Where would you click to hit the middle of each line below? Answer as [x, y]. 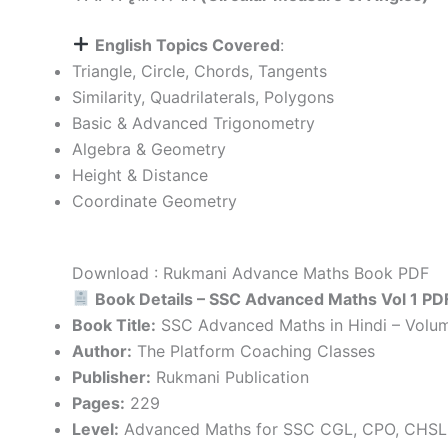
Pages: [98, 402]
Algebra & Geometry [149, 148]
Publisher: [111, 376]
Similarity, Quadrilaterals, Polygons [203, 96]
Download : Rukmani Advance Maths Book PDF [250, 272]
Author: [102, 350]
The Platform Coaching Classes [253, 350]
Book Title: [114, 324]
